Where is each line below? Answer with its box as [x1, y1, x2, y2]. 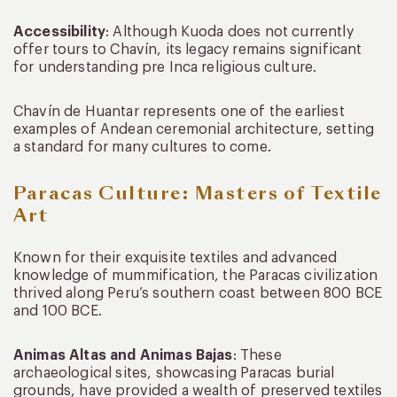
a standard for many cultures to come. [13, 140, 271, 155]
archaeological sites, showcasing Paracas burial [13, 366, 335, 381]
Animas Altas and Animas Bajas [13, 348, 233, 363]
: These [232, 348, 282, 363]
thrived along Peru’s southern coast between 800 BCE [13, 286, 383, 301]
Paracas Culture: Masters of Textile [13, 181, 382, 206]
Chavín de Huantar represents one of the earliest [13, 105, 345, 120]
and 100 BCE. [13, 304, 102, 319]
